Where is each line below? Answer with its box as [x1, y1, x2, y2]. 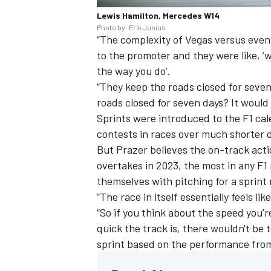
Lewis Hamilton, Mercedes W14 [97, 10, 220, 21]
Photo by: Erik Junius [97, 23, 166, 32]
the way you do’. [97, 64, 171, 78]
